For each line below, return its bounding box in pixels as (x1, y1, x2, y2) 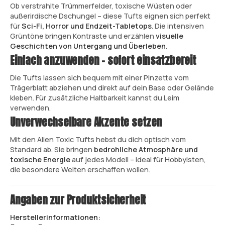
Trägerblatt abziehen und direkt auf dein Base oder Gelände (10, 82, 214, 92)
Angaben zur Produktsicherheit (10, 192, 147, 208)
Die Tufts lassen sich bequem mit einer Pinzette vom (10, 72, 189, 82)
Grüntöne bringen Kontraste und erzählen (10, 31, 156, 41)
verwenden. (10, 102, 51, 113)
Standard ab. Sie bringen (10, 145, 94, 154)
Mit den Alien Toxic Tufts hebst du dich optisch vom (10, 135, 186, 144)
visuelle (156, 31, 183, 41)
